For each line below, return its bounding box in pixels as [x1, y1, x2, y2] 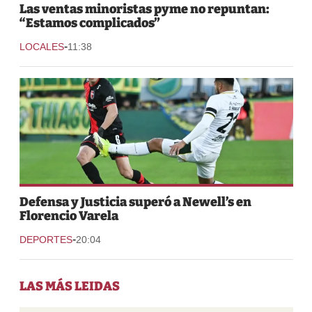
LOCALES [19, 41, 64, 53]
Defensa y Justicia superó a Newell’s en [19, 194, 251, 210]
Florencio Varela [19, 208, 118, 224]
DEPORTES [19, 234, 72, 246]
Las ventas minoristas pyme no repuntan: [19, 1, 270, 17]
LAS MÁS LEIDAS [19, 279, 120, 295]
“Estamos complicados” [19, 15, 160, 31]
